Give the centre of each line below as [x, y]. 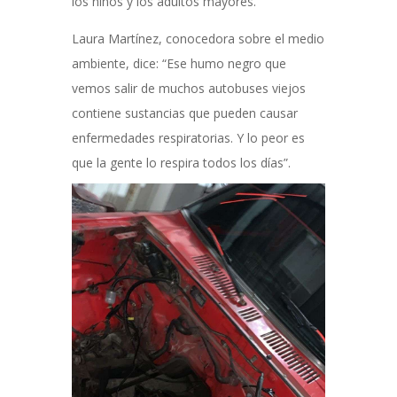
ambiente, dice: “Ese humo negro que [179, 63]
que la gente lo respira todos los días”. [181, 163]
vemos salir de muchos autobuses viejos [188, 88]
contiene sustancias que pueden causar [184, 113]
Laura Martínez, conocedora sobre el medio [198, 39]
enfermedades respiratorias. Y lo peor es [188, 138]
